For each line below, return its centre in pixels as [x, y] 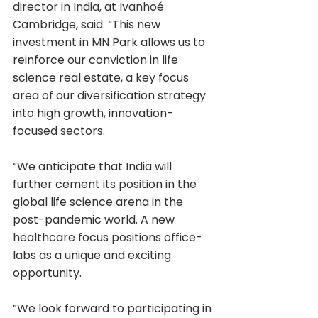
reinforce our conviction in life [97, 60]
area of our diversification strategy [111, 95]
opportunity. [47, 273]
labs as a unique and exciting [93, 255]
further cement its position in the [106, 184]
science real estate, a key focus [102, 77]
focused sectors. [59, 131]
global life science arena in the [99, 202]
